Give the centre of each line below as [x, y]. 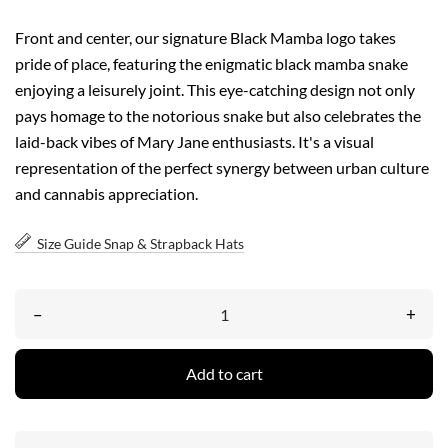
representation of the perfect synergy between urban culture [222, 168]
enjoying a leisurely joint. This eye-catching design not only [215, 90]
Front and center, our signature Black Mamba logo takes [205, 38]
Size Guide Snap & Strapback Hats [140, 244]
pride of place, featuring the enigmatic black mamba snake [211, 64]
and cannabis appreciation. [106, 194]
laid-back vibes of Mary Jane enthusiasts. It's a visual [194, 142]
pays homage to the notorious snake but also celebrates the [218, 116]
